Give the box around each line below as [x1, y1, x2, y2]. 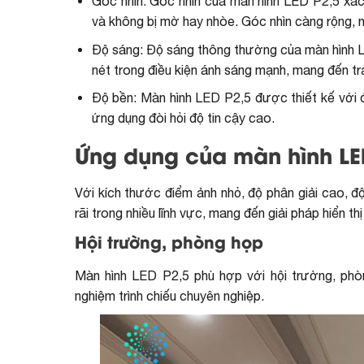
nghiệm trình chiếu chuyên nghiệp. [75, 288, 264, 303]
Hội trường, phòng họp [75, 236, 263, 252]
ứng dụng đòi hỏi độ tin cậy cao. [91, 110, 275, 126]
